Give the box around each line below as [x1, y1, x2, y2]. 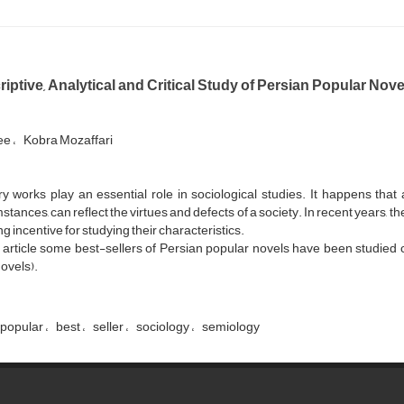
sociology [135, 314, 191, 339]
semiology [201, 314, 260, 339]
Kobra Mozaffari [23, 127, 113, 152]
